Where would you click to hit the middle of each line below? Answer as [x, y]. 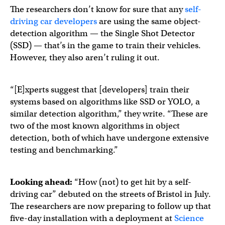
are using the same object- [149, 21]
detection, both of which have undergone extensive [109, 138]
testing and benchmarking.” [64, 150]
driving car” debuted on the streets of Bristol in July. [110, 194]
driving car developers [53, 21]
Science [189, 218]
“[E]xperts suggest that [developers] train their [100, 89]
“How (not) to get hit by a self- [132, 182]
